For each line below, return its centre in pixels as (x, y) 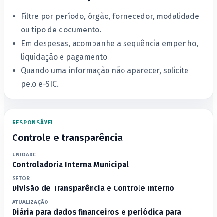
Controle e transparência (67, 138)
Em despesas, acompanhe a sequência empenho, (110, 44)
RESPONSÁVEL (33, 123)
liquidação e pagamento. (65, 57)
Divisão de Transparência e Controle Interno (93, 188)
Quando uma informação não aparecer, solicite (105, 71)
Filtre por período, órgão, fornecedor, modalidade (110, 16)
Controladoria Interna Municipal (70, 164)
